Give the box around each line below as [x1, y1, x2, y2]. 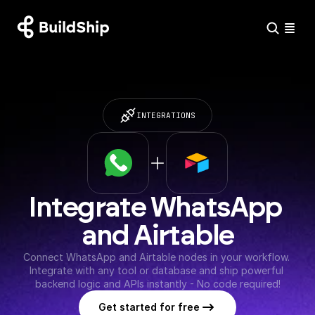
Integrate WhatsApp [28, 194, 282, 222]
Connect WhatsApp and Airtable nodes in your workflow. [22, 251, 290, 263]
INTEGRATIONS [136, 110, 195, 120]
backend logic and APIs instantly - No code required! [34, 278, 281, 290]
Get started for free [98, 301, 200, 313]
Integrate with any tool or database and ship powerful [29, 264, 283, 276]
